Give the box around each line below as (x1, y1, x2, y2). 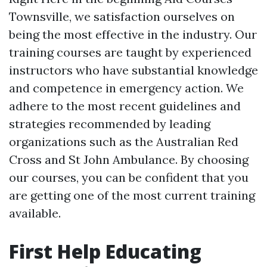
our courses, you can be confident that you (9, 170, 249, 185)
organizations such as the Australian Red (9, 134, 238, 149)
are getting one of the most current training (9, 188, 255, 203)
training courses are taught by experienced (9, 45, 252, 60)
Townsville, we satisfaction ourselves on (9, 9, 235, 24)
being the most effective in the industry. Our (9, 27, 257, 42)
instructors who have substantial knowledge (9, 63, 258, 77)
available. (9, 206, 61, 221)
